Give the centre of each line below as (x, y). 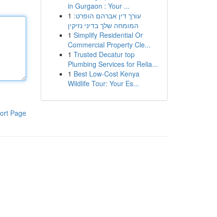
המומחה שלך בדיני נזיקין (103, 25)
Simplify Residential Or (108, 35)
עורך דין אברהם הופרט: (107, 15)
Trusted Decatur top (104, 54)
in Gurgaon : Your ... (99, 6)
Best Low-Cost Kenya (106, 74)
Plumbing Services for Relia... (113, 64)
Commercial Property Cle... (109, 45)
